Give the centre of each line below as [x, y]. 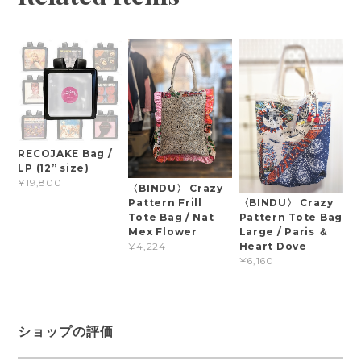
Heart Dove [273, 247]
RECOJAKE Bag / [65, 154]
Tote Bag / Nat [171, 217]
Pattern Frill [165, 202]
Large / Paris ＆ [284, 232]
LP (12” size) [54, 168]
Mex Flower [163, 231]
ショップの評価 [66, 331]
